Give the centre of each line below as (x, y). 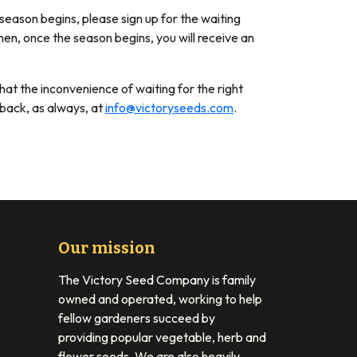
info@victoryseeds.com (169, 107)
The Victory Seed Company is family (157, 279)
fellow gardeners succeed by (137, 318)
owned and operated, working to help (160, 298)
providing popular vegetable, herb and (162, 337)
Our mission (107, 247)
